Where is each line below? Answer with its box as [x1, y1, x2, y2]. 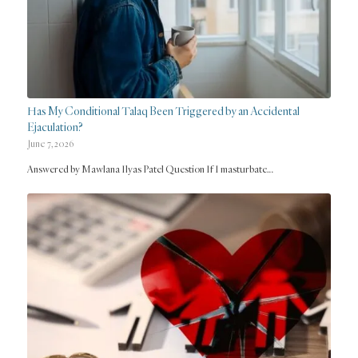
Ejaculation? [26, 119, 83, 133]
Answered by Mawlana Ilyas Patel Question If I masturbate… [26, 162, 273, 175]
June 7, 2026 [26, 137, 74, 149]
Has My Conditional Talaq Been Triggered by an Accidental [26, 103, 300, 117]
